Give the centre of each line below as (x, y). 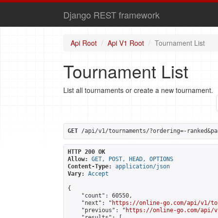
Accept (98, 174)
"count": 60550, (100, 196)
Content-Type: (90, 166)
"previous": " (97, 210)
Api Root (84, 43)
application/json (143, 166)
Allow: (78, 159)
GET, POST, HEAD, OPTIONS (132, 159)
